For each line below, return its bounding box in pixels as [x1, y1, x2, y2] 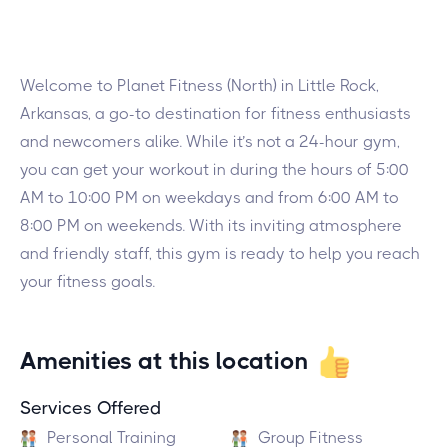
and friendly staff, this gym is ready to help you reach [20, 244, 420, 263]
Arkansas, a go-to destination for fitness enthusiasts [20, 104, 411, 123]
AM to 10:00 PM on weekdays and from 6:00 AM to [20, 188, 399, 207]
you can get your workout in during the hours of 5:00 [20, 160, 409, 179]
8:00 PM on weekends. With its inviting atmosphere [20, 216, 402, 235]
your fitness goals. [20, 272, 155, 291]
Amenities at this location [20, 347, 308, 375]
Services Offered [20, 398, 161, 418]
